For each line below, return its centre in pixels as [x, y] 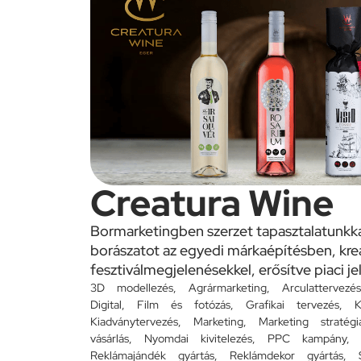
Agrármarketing [228, 287]
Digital [106, 304]
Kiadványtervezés [134, 321]
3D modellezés [132, 287]
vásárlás [110, 338]
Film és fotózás [184, 304]
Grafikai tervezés [293, 304]
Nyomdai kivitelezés [198, 338]
